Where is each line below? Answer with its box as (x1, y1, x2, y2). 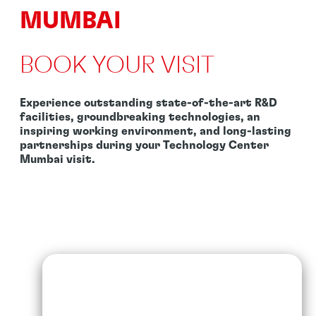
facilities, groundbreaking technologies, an (20, 111, 261, 123)
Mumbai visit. (20, 153, 96, 165)
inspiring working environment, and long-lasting (20, 125, 292, 137)
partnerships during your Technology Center (20, 139, 269, 151)
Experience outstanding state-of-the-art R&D (20, 97, 278, 109)
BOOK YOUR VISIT (20, 54, 215, 78)
